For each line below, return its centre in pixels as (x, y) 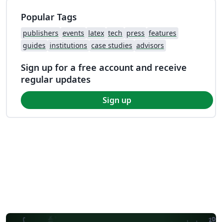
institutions (68, 45)
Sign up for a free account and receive (104, 67)
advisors (150, 45)
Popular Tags (49, 17)
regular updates (56, 79)
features (163, 33)
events (73, 33)
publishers (41, 33)
